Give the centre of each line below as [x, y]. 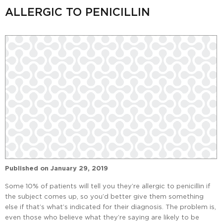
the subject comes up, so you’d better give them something [104, 196]
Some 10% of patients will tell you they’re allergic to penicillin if [108, 186]
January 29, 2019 [79, 168]
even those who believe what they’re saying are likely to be [102, 217]
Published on [27, 168]
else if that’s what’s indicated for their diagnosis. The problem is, [111, 207]
